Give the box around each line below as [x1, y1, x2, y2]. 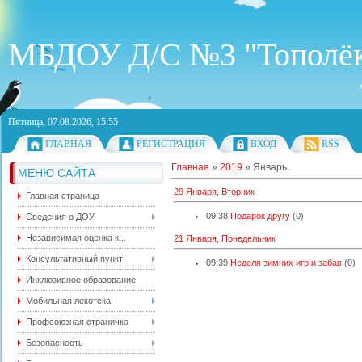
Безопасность [26, 338, 83, 347]
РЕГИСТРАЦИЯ [137, 138, 205, 149]
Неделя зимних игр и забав [230, 258, 342, 267]
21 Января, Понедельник [174, 234, 276, 243]
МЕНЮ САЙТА [18, 166, 95, 179]
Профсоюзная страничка [26, 317, 128, 326]
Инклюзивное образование [26, 275, 136, 284]
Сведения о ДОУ [26, 212, 95, 221]
